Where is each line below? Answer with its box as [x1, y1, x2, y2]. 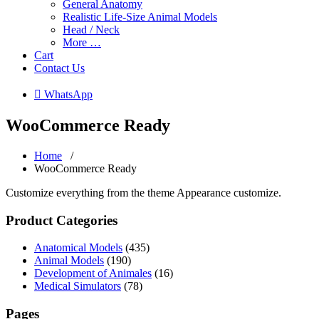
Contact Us [34, 62, 85, 74]
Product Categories [6, 212, 117, 228]
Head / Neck [63, 23, 120, 36]
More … [63, 36, 101, 48]
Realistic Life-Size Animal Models [63, 11, 217, 23]
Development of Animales [34, 267, 152, 280]
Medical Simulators [34, 280, 121, 293]
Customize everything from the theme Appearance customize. [6, 186, 281, 199]
